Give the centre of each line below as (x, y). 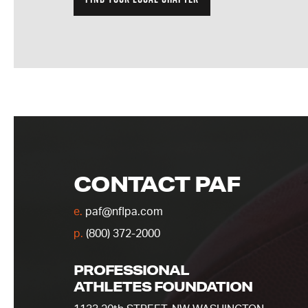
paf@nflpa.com (123, 212)
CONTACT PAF (157, 184)
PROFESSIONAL (131, 270)
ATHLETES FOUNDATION (163, 287)
